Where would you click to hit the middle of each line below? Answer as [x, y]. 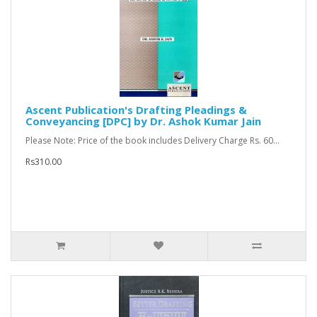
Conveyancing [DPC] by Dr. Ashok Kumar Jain [143, 121]
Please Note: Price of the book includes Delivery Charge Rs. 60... [152, 141]
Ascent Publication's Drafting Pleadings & [136, 110]
